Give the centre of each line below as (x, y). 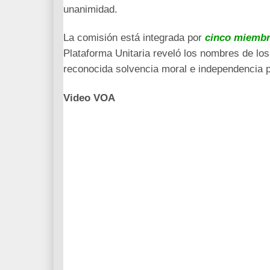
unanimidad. (90, 10)
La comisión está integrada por (134, 38)
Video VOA (89, 98)
